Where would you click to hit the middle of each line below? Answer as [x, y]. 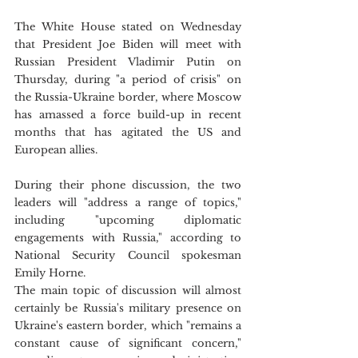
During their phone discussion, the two [128, 185]
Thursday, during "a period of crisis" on [128, 80]
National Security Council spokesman [128, 255]
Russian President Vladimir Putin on [128, 62]
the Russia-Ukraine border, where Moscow [128, 97]
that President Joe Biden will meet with [128, 44]
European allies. [56, 150]
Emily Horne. [52, 273]
